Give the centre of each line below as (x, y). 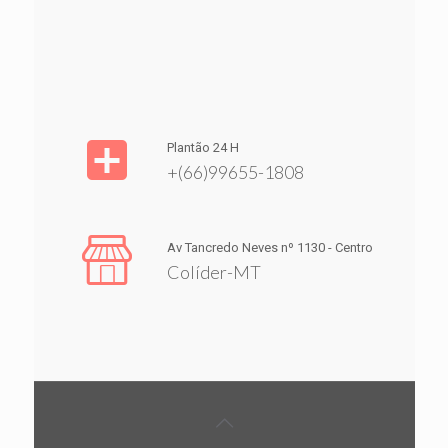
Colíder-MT (213, 272)
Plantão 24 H (202, 147)
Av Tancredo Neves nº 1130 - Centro (269, 247)
